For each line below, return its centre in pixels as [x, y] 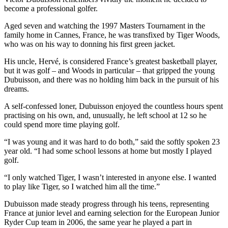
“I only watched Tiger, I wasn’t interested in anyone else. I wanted [110, 177]
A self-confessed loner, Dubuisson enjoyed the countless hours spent [113, 106]
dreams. [17, 89]
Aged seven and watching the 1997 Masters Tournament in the [105, 25]
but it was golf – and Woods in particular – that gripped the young [109, 70]
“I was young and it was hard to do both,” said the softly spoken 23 [112, 141]
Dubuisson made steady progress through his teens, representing [107, 204]
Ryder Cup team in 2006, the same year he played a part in [98, 222]
